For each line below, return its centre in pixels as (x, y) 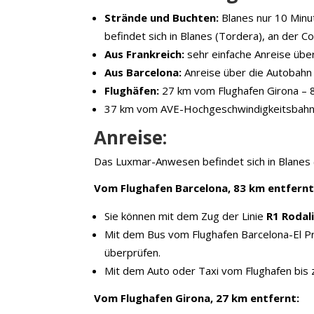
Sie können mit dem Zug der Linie (186, 216)
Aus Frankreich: (145, 54)
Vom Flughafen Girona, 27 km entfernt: (197, 298)
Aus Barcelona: (143, 72)
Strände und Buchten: (162, 17)
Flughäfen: (132, 90)
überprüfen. (133, 252)
